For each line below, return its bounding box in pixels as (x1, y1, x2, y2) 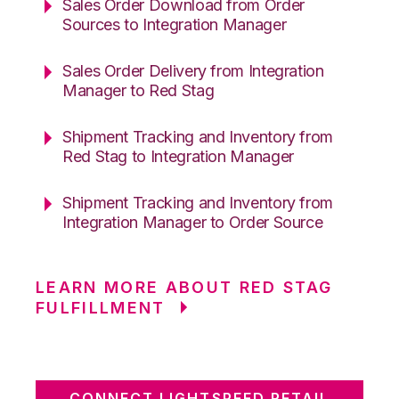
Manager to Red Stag (62, 80, 215, 100)
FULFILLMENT (36, 297, 166, 317)
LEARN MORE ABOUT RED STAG (36, 277, 333, 297)
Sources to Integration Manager (62, 14, 287, 34)
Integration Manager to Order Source (62, 212, 323, 232)
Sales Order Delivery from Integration (62, 61, 324, 80)
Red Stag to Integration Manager (62, 146, 294, 166)
